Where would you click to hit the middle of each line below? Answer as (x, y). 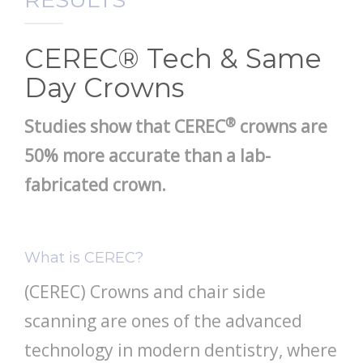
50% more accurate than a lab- (147, 156)
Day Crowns (104, 88)
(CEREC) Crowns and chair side (145, 292)
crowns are (282, 127)
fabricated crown (93, 185)
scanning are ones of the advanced (163, 321)
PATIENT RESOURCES (181, 28)
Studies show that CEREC (125, 127)
